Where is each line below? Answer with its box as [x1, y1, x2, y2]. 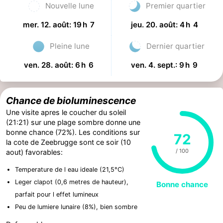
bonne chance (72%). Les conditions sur [6, 127, 140, 136]
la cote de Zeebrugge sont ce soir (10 [6, 137, 131, 146]
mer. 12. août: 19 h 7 [22, 19, 95, 29]
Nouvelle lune [45, 1, 94, 11]
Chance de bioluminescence [6, 94, 136, 107]
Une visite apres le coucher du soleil [6, 108, 126, 116]
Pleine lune [50, 41, 90, 51]
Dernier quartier [146, 41, 205, 51]
